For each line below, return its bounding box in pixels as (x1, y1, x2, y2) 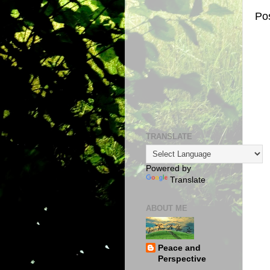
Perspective (158, 254, 206, 264)
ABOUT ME (146, 204, 187, 213)
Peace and (158, 243, 201, 253)
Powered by (146, 164, 191, 173)
